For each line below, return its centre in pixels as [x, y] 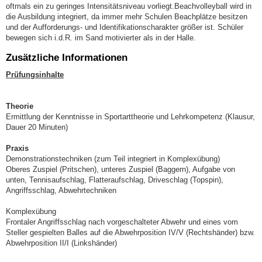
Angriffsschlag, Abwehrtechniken [61, 190]
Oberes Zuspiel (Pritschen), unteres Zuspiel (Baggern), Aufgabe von [120, 169]
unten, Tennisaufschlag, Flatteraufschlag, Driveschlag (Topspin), [115, 180]
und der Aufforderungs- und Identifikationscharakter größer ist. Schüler [125, 27]
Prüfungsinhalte [35, 74]
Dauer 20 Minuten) [37, 127]
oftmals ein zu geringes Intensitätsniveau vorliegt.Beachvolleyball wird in [129, 6]
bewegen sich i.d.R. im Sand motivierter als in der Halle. [101, 38]
